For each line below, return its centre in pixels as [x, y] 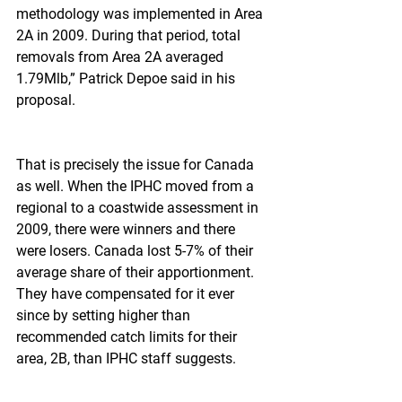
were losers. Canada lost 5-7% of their [136, 251]
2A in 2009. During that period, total [130, 35]
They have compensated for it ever [127, 294]
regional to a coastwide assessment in [139, 208]
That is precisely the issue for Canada [137, 165]
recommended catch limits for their [128, 337]
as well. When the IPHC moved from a [137, 186]
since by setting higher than [105, 315]
